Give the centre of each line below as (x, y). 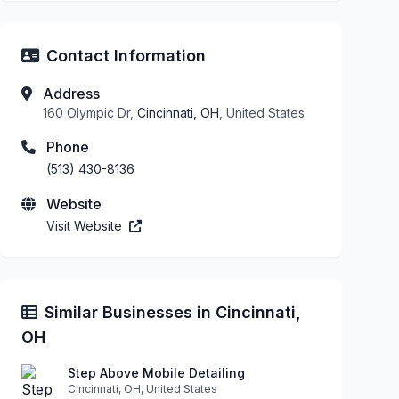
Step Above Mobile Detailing (156, 372)
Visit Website (86, 225)
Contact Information (126, 55)
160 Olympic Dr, (90, 112)
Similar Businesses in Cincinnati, (173, 312)
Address (71, 93)
